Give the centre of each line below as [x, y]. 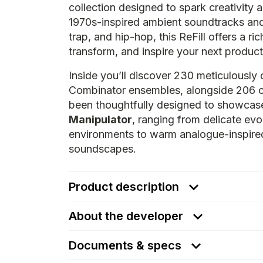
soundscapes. [102, 149]
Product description [125, 187]
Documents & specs [127, 245]
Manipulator [100, 119]
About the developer [126, 216]
